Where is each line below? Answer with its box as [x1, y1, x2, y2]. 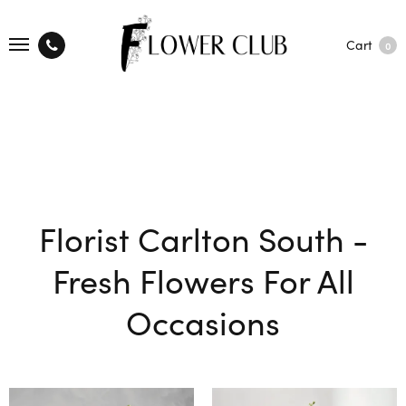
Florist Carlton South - [38, 215, 368, 261]
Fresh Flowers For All [52, 256, 354, 303]
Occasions [126, 298, 280, 344]
